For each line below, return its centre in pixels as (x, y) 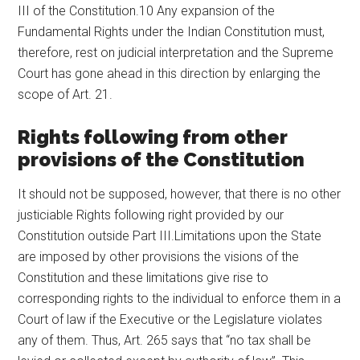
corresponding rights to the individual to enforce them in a (180, 298)
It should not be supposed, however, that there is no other (180, 194)
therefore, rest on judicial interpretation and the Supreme (176, 52)
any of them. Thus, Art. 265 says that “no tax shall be (165, 340)
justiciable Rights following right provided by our (151, 215)
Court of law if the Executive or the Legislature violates (170, 319)
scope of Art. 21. (65, 94)
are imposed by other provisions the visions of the (159, 256)
